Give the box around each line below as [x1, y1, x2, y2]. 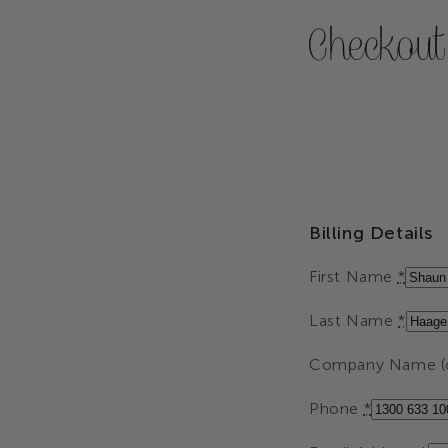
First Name [309, 267, 398, 286]
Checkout [309, 19, 445, 73]
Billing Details [309, 222, 433, 244]
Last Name [309, 311, 398, 330]
